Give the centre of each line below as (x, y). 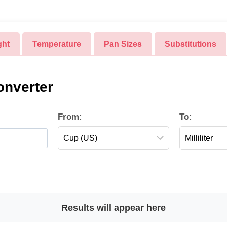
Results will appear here (113, 208)
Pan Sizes (123, 44)
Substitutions (191, 44)
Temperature (57, 44)
